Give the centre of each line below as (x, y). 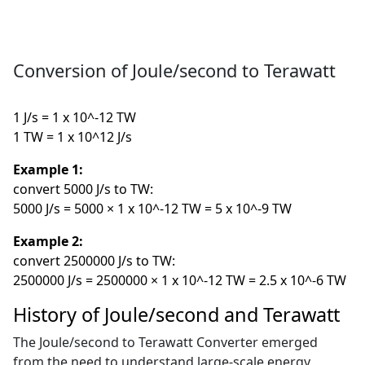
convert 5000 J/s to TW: (84, 189)
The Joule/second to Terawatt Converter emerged (166, 343)
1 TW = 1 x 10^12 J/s (73, 136)
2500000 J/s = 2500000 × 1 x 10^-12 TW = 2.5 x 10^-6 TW (180, 280)
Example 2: (48, 241)
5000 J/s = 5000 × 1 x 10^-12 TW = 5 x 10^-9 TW (153, 208)
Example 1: (48, 169)
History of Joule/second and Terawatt (177, 315)
